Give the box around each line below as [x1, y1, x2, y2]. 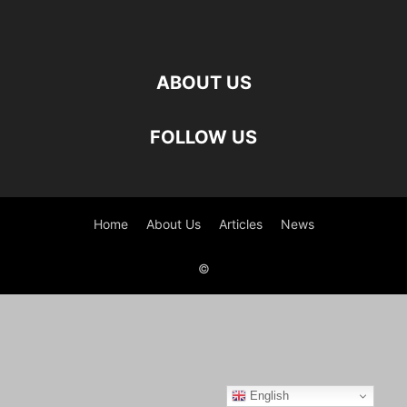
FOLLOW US [150, 126, 257, 148]
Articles [218, 216, 263, 232]
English [246, 388, 290, 402]
